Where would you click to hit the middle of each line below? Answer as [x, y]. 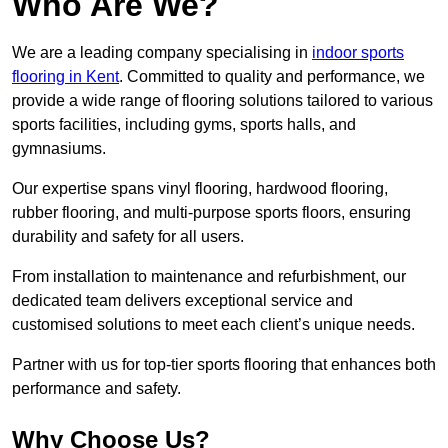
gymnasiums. [59, 149]
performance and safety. [96, 389]
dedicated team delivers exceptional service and [182, 301]
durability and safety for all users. [128, 237]
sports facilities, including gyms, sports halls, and [184, 125]
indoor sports [358, 53]
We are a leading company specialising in [162, 53]
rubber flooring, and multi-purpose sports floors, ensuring [211, 213]
